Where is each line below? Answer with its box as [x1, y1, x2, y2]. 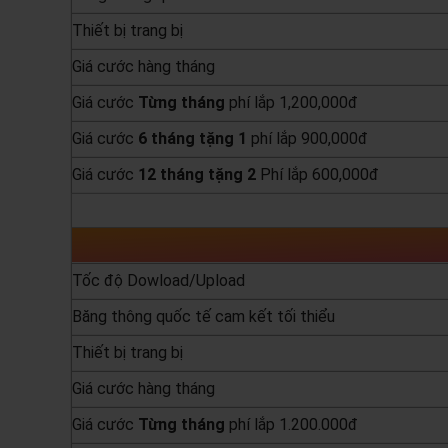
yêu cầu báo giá [306, 204, 392, 219]
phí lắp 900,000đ [246, 129, 368, 149]
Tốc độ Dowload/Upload [71, 271, 245, 291]
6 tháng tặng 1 [137, 129, 247, 149]
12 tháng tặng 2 [137, 165, 260, 185]
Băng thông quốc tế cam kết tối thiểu [71, 307, 335, 327]
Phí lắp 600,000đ [259, 165, 379, 185]
